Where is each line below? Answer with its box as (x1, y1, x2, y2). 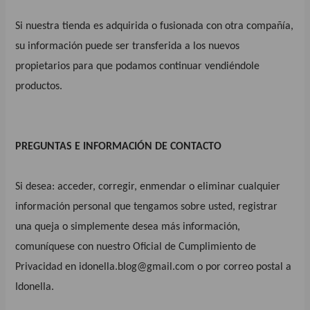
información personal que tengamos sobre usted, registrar (15, 201, 278, 212)
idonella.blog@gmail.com (79, 261, 195, 273)
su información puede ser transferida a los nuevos (15, 40, 240, 52)
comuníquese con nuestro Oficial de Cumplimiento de (15, 241, 257, 253)
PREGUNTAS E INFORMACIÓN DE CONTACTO (15, 140, 222, 152)
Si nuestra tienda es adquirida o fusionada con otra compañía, (15, 20, 294, 32)
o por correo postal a (194, 261, 292, 273)
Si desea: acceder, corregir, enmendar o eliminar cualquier (15, 181, 281, 192)
